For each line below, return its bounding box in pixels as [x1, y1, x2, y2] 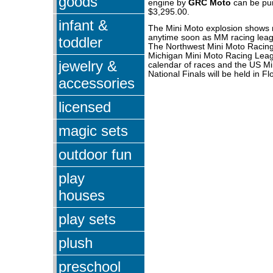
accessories [58, 74, 135, 91]
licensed [58, 98, 111, 115]
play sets [58, 210, 116, 227]
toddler [58, 34, 102, 51]
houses [58, 186, 105, 204]
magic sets [58, 122, 128, 139]
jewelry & [58, 57, 117, 74]
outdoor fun [58, 146, 132, 163]
